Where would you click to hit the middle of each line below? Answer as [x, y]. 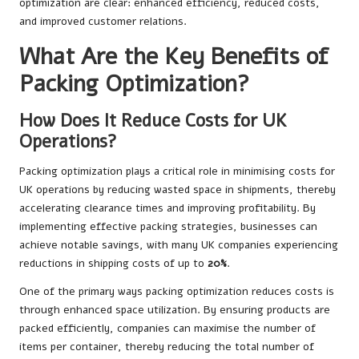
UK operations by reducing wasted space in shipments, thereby [177, 190]
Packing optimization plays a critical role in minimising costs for [177, 171]
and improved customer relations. [103, 22]
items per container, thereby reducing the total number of [167, 347]
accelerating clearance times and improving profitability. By [167, 208]
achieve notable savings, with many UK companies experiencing [179, 245]
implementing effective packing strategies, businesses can [168, 227]
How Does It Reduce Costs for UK [153, 121]
